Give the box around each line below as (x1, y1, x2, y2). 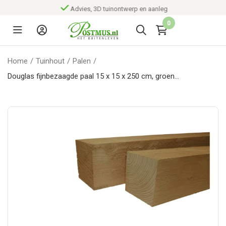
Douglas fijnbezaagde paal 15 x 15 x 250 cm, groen (8, 72, 175, 81)
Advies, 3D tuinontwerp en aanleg (69, 5, 166, 13)
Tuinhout (36, 56, 65, 66)
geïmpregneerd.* (8, 87, 63, 96)
